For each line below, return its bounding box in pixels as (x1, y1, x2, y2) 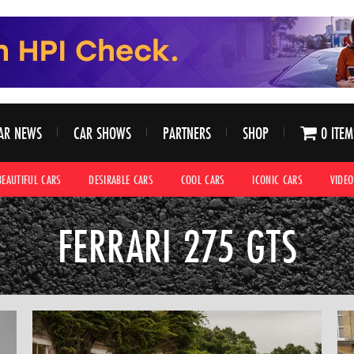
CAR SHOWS (73, 121, 131, 145)
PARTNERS (162, 121, 211, 145)
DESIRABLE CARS (88, 170, 154, 188)
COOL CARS (180, 170, 225, 188)
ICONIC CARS (252, 170, 303, 188)
